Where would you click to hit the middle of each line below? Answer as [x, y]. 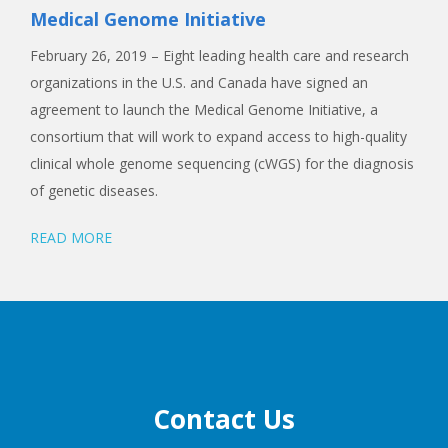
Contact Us [224, 418]
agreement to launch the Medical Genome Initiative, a [204, 109]
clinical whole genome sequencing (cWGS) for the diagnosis [222, 163]
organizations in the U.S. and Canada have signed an [199, 82]
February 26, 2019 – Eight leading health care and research [219, 55]
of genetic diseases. [94, 190]
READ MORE [71, 237]
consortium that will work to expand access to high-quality [218, 136]
